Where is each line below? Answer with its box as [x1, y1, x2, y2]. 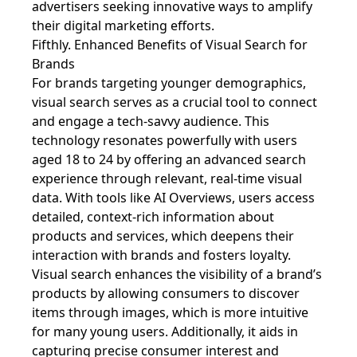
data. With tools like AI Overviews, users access [32, 189, 315, 206]
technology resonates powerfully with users [32, 131, 297, 149]
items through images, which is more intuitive [32, 304, 308, 321]
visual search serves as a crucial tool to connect [32, 93, 317, 111]
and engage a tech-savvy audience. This [32, 112, 269, 130]
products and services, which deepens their [32, 227, 294, 245]
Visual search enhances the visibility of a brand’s [32, 265, 322, 283]
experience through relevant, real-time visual [32, 170, 302, 187]
